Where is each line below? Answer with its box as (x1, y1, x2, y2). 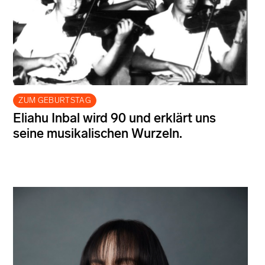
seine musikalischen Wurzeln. (13, 125, 182, 142)
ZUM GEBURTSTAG (18, 96, 91, 105)
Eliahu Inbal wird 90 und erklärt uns (13, 110, 216, 127)
